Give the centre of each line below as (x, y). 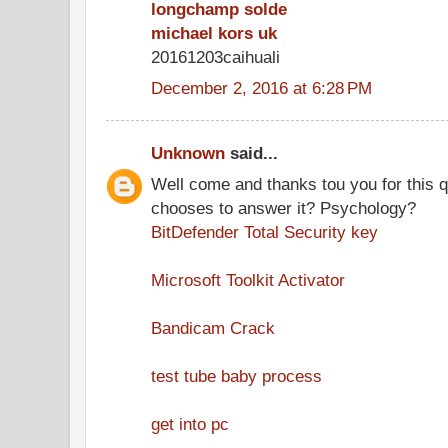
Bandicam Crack (213, 327)
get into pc (190, 423)
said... (251, 153)
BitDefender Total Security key (264, 231)
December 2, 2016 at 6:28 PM (261, 87)
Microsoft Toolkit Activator (248, 279)
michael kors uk (214, 32)
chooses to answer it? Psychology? (283, 207)
